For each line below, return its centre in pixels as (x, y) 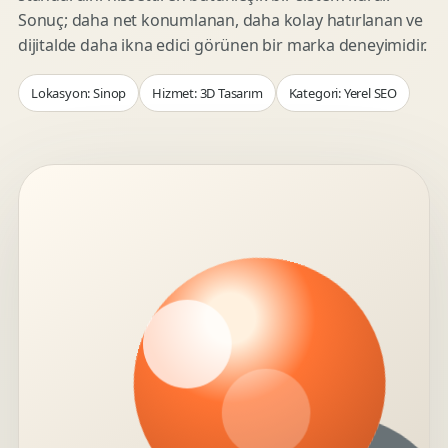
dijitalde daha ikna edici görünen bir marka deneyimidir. (223, 45)
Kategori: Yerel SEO (343, 93)
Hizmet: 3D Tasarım (207, 93)
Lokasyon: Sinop (79, 93)
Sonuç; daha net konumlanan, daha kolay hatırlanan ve (221, 20)
